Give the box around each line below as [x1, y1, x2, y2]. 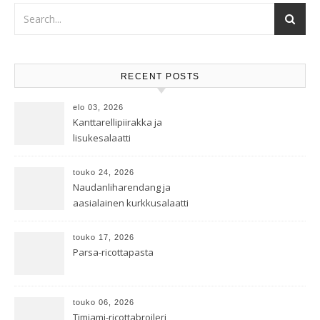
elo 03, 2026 [73, 103, 124, 111]
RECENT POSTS [120, 71, 200, 81]
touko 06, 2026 [73, 298, 134, 306]
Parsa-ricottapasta [73, 246, 154, 259]
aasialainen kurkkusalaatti [73, 196, 189, 209]
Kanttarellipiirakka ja [73, 116, 162, 129]
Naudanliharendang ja [73, 181, 171, 194]
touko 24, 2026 [73, 168, 134, 176]
